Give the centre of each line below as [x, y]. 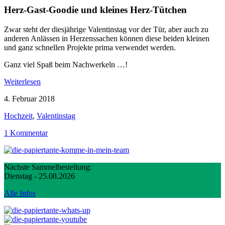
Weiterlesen [22, 81]
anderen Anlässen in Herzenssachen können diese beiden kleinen [107, 38]
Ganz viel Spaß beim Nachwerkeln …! [66, 64]
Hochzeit [18, 116]
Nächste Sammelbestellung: [48, 167]
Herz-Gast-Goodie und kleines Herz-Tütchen [95, 10]
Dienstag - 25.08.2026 [39, 176]
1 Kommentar [26, 133]
